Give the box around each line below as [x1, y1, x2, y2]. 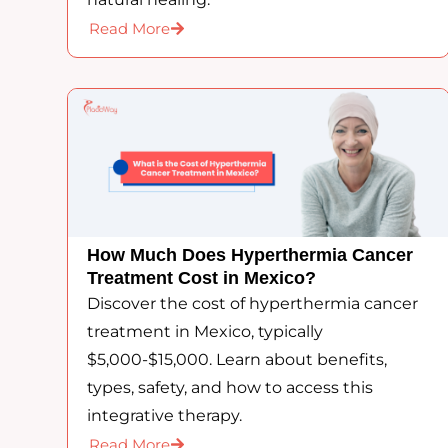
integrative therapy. [87, 405, 243, 425]
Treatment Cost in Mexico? [87, 267, 317, 288]
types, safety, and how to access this [87, 377, 374, 397]
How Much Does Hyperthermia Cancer [87, 244, 414, 265]
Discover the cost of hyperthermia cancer [87, 293, 419, 313]
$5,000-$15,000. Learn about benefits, [87, 349, 388, 369]
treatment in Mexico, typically [87, 321, 324, 341]
